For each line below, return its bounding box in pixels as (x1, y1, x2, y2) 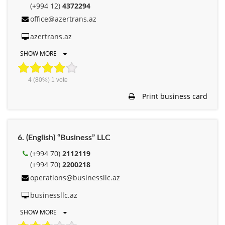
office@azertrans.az (30, 14, 96, 24)
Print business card (140, 91, 207, 101)
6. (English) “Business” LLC (18, 133, 110, 142)
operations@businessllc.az (30, 172, 120, 182)
